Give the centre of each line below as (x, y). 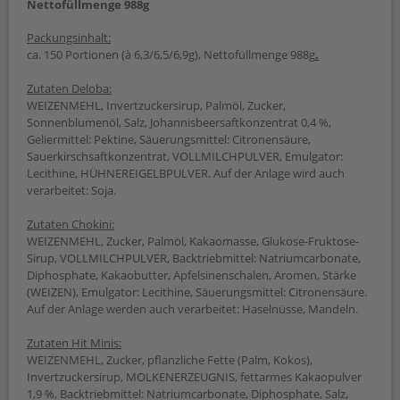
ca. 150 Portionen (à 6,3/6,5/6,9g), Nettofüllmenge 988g (171, 54)
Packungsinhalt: (69, 37)
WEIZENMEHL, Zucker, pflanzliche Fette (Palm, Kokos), (170, 359)
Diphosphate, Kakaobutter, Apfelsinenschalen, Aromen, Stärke (192, 275)
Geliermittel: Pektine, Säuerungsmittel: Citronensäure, (169, 139)
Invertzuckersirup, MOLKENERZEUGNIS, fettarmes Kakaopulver (194, 376)
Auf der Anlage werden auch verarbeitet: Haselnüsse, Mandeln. (192, 308)
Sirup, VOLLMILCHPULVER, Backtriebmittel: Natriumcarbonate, (194, 258)
